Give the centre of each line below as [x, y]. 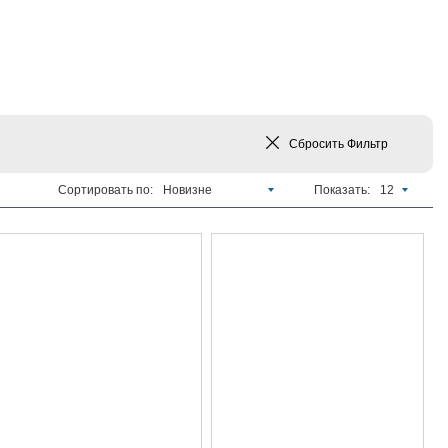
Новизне [187, 190]
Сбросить [318, 144]
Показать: [342, 190]
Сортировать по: [105, 190]
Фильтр [367, 144]
